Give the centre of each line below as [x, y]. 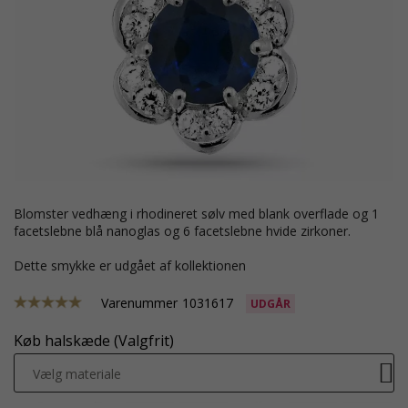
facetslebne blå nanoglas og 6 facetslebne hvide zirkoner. [182, 231]
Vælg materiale [77, 374]
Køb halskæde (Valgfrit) [94, 341]
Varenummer [139, 303]
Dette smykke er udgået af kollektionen [135, 265]
